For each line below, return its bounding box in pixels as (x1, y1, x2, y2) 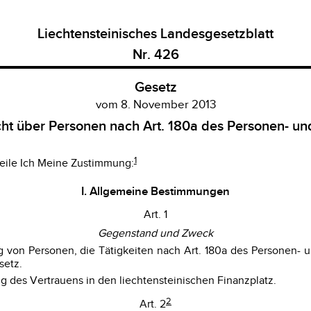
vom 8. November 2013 (95, 98, 216, 112)
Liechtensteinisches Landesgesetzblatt (37, 26, 274, 42)
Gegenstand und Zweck (98, 227, 213, 241)
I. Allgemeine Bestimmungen (81, 183, 230, 199)
